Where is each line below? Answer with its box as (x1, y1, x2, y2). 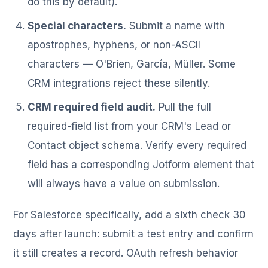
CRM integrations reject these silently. (28, 77, 211, 89)
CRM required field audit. (28, 100, 156, 113)
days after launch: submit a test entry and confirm (13, 227, 254, 240)
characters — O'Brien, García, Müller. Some (28, 57, 236, 70)
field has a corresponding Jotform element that (28, 158, 255, 170)
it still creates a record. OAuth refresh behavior (13, 246, 239, 259)
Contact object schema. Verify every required (28, 139, 247, 151)
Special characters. (28, 19, 127, 32)
